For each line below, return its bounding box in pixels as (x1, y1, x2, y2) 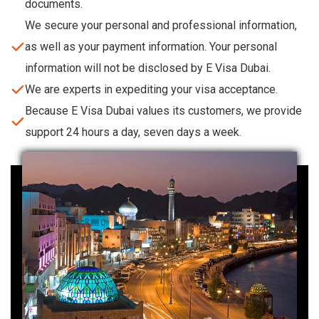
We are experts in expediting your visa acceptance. (25, 82, 278, 96)
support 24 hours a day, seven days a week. (25, 125, 241, 139)
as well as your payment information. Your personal (25, 39, 277, 53)
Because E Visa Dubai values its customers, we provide (25, 103, 302, 117)
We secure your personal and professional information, (25, 18, 297, 32)
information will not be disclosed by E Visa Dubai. (25, 61, 271, 75)
